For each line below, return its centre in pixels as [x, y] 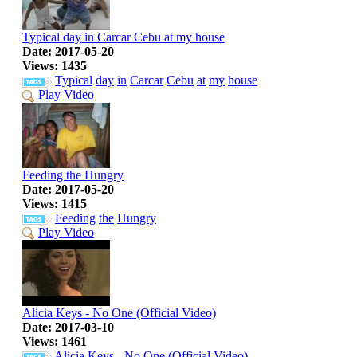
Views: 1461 [55, 341]
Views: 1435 [55, 66]
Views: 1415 [55, 204]
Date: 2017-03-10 [68, 327]
